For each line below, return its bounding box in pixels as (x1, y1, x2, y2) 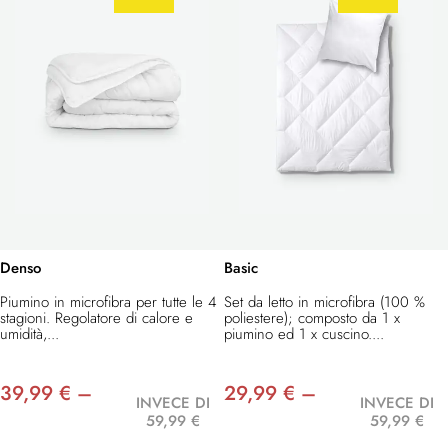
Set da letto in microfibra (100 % (224, 291, 425, 314)
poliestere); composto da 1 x (224, 307, 400, 330)
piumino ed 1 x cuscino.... (224, 323, 384, 346)
